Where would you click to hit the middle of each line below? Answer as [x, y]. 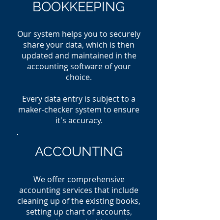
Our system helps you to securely [79, 34]
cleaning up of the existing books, [79, 201]
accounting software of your [79, 66]
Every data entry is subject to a [79, 99]
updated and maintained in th [77, 55]
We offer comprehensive [79, 179]
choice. [79, 77]
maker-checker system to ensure [79, 110]
